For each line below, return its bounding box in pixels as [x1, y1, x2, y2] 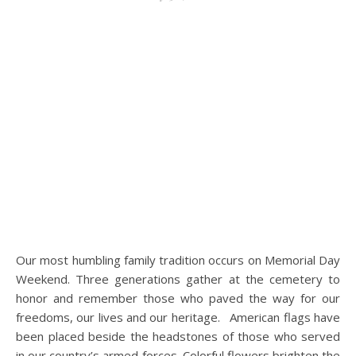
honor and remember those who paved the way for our [16, 290, 340, 306]
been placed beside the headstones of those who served [16, 328, 340, 344]
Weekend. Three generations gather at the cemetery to [16, 271, 340, 287]
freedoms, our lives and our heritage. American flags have [16, 309, 340, 325]
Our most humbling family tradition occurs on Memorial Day [16, 252, 25, 268]
